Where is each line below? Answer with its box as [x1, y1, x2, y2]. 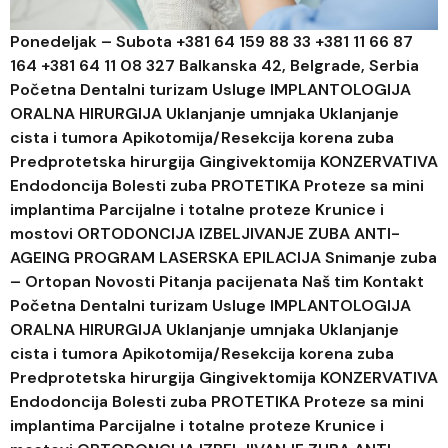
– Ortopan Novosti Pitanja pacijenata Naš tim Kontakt [10, 270, 424, 292]
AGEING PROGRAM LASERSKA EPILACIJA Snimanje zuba [10, 246, 437, 268]
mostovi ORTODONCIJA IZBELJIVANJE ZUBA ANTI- [10, 222, 400, 244]
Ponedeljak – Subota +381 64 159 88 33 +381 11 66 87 [10, 30, 413, 52]
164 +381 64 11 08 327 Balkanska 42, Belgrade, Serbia [10, 54, 419, 76]
